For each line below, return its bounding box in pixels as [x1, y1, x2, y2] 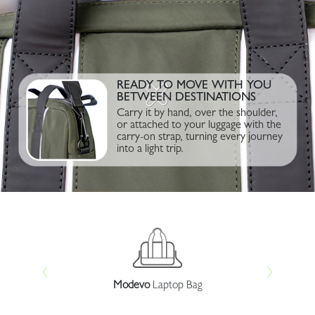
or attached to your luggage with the [116, 120, 281, 131]
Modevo [112, 281, 150, 292]
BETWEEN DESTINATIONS [116, 91, 256, 104]
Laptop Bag [149, 281, 202, 292]
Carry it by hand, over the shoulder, [116, 108, 278, 120]
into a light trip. [116, 143, 184, 155]
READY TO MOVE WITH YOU [116, 79, 271, 92]
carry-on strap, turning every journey [116, 131, 283, 143]
